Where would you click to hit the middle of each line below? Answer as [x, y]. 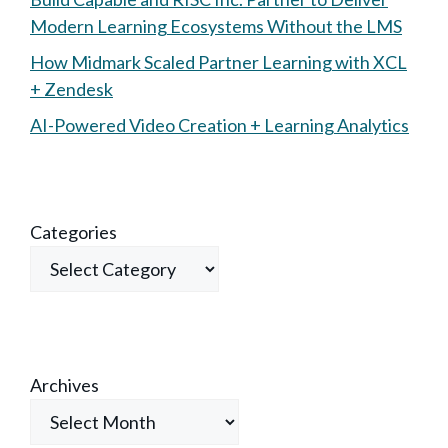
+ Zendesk [71, 89]
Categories [73, 232]
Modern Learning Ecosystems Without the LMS [216, 26]
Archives [64, 385]
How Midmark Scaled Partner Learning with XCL [218, 62]
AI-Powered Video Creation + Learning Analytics [219, 125]
